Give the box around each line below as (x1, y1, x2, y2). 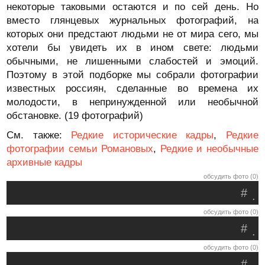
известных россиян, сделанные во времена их (7, 83, 258, 94)
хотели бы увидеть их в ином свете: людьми (7, 42, 258, 53)
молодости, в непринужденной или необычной (7, 96, 258, 108)
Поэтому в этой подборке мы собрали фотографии (7, 69, 258, 80)
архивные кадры (7, 157, 83, 168)
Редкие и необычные (160, 143, 258, 154)
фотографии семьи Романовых (7, 143, 154, 154)
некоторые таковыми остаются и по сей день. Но (7, 1, 258, 12)
